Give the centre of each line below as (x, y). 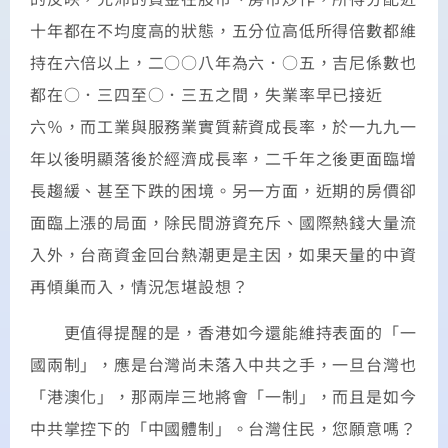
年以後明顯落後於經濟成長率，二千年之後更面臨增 (223, 157)
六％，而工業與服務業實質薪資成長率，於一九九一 (223, 125)
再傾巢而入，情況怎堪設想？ (139, 285)
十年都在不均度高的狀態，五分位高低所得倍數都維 (223, 29)
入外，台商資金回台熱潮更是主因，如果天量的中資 (223, 253)
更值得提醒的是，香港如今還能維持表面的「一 (223, 332)
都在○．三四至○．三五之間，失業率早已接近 (206, 93)
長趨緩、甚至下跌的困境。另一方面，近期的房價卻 (223, 189)
